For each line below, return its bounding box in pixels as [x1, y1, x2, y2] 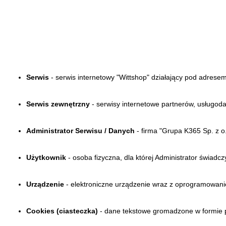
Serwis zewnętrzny [26, 99, 90, 108]
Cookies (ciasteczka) [26, 206, 98, 215]
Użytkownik [26, 153, 66, 161]
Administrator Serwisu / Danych [26, 126, 135, 135]
